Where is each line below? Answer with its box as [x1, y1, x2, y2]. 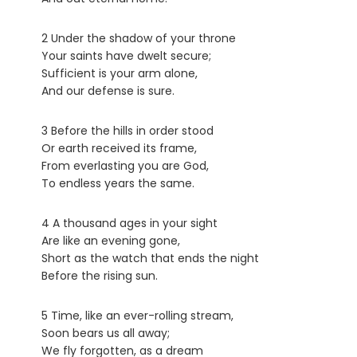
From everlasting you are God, [41, 158, 209, 175]
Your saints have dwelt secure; [41, 48, 211, 65]
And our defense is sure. [41, 83, 175, 100]
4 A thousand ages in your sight [41, 215, 218, 232]
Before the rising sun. [41, 268, 158, 284]
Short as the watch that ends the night [41, 250, 259, 267]
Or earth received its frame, [41, 140, 197, 157]
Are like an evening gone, [41, 233, 180, 249]
